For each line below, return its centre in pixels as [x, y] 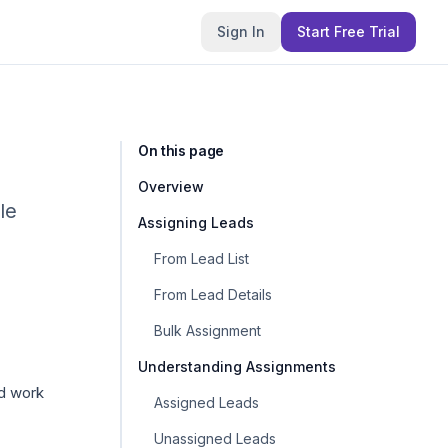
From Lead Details [213, 294]
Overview [171, 186]
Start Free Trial [348, 31]
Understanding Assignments [237, 366]
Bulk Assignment [207, 330]
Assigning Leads [196, 222]
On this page [181, 150]
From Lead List [201, 258]
